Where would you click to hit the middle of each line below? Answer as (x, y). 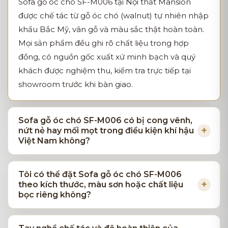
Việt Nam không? (54, 140)
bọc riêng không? (55, 194)
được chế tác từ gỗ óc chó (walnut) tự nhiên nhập (113, 15)
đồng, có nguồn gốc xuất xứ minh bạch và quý (107, 56)
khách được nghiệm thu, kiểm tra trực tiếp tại (105, 70)
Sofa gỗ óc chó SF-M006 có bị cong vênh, (105, 120)
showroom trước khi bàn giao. (76, 84)
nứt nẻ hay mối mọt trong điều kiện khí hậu (106, 130)
